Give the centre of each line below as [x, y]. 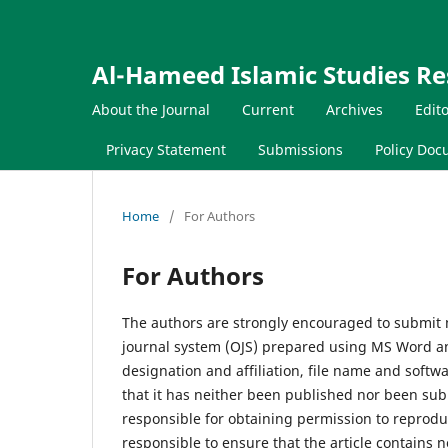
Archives [354, 109]
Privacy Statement [166, 149]
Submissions [300, 149]
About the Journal [151, 109]
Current [268, 109]
